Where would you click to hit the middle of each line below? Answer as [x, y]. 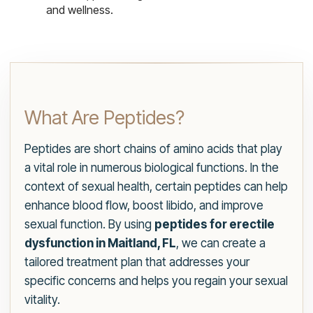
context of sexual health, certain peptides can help [156, 187]
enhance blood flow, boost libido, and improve [144, 206]
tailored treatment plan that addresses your [137, 262]
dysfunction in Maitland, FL [100, 243]
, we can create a [221, 243]
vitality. [42, 300]
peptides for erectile [214, 225]
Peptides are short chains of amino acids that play [153, 149]
